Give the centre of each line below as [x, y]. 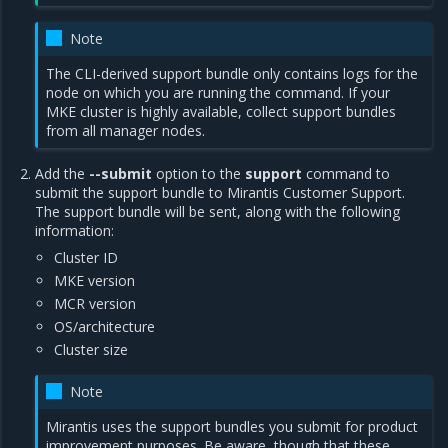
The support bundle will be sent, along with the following [218, 211]
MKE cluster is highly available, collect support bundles [221, 111]
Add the [62, 173]
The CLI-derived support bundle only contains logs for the [232, 73]
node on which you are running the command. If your [218, 92]
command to [346, 173]
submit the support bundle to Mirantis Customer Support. [220, 192]
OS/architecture [105, 326]
